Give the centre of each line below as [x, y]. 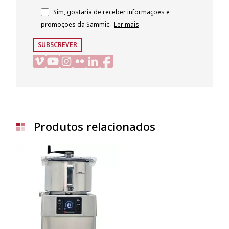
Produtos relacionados [93, 127]
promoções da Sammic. [76, 25]
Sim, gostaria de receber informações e [111, 12]
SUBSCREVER [58, 45]
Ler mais [127, 25]
